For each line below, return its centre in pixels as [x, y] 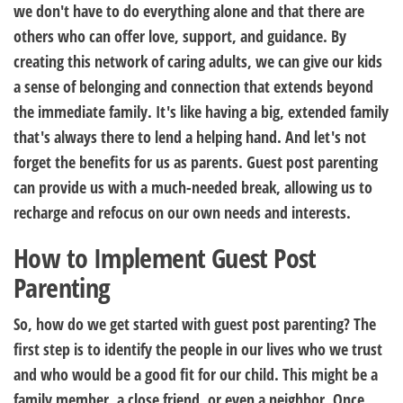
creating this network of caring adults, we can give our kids [198, 61]
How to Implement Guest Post [165, 258]
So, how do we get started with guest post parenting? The [195, 324]
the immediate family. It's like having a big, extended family [201, 112]
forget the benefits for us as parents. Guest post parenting [196, 162]
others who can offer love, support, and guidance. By [180, 36]
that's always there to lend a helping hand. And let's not [190, 137]
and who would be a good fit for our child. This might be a [196, 374]
